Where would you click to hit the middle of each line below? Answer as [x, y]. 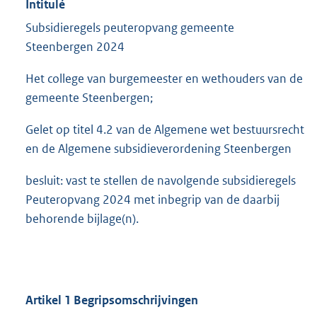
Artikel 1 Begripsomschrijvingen [112, 300]
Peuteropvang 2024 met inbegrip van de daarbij [152, 200]
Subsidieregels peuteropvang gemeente [130, 28]
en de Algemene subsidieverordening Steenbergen [158, 149]
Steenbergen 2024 [75, 47]
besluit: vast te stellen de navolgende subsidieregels [161, 181]
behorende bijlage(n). [82, 219]
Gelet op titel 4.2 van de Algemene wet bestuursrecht [165, 130]
